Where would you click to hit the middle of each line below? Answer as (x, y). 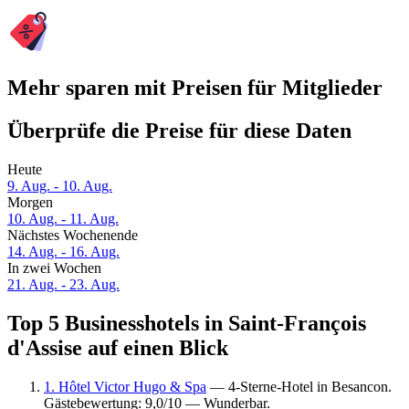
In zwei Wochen (54, 268)
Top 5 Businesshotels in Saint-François (187, 324)
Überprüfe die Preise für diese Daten (179, 131)
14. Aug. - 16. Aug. (63, 252)
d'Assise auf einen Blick (118, 348)
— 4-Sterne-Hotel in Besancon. (299, 386)
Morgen (30, 203)
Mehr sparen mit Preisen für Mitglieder (195, 88)
